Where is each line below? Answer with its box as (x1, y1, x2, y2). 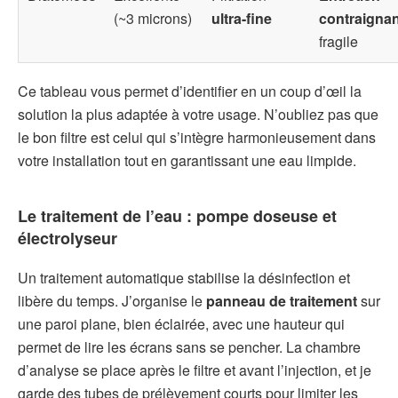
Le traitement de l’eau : (18, 204, 196, 228)
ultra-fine (211, 7, 272, 28)
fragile (319, 30, 358, 52)
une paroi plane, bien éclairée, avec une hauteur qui (18, 314, 345, 335)
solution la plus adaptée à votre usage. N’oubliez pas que (18, 104, 378, 125)
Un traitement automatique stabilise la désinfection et (18, 267, 350, 289)
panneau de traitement (206, 291, 357, 312)
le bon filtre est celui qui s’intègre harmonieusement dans (18, 127, 376, 148)
